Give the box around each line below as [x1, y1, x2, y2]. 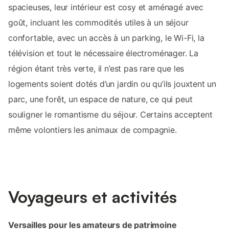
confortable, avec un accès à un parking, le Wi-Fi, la [8, 32, 204, 43]
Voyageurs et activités [8, 186, 177, 207]
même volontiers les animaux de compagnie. [8, 124, 177, 135]
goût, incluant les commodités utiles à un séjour [8, 17, 189, 28]
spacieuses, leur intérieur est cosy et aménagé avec [8, 2, 204, 12]
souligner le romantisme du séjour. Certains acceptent [8, 109, 213, 120]
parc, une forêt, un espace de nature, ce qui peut [8, 94, 193, 104]
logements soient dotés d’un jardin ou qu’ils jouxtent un [8, 78, 217, 89]
